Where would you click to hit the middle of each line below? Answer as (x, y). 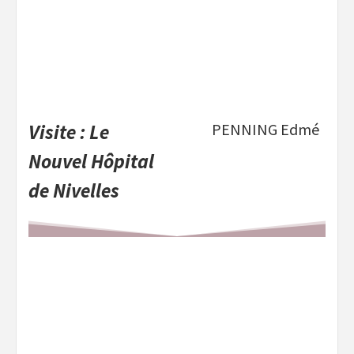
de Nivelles (74, 191)
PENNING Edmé (265, 130)
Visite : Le (69, 132)
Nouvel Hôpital (91, 162)
